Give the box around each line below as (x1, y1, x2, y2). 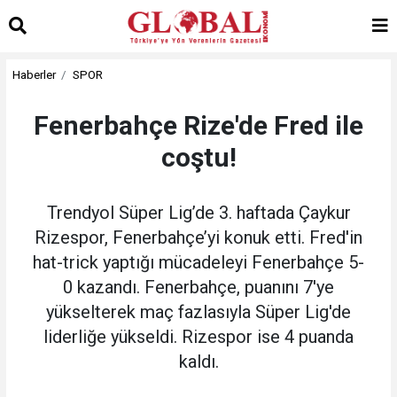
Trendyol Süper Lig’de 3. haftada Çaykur (46, 201, 351, 223)
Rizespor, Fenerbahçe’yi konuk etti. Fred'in (35, 226, 362, 248)
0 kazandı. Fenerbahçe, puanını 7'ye (63, 276, 334, 298)
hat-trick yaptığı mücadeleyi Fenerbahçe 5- (33, 251, 364, 273)
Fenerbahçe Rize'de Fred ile (34, 109, 363, 141)
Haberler (12, 66, 56, 82)
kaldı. (178, 350, 219, 372)
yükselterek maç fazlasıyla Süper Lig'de (46, 300, 351, 323)
